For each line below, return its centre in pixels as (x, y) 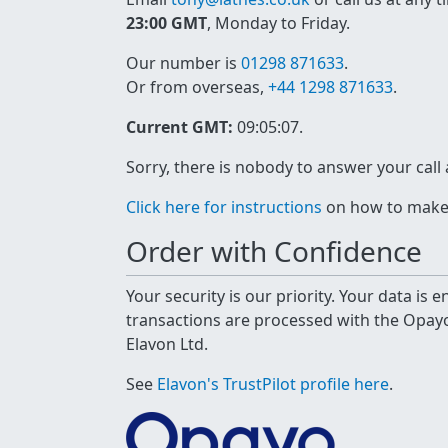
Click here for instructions (224, 207)
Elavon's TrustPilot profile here (273, 384)
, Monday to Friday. (278, 23)
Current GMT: (179, 127)
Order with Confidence (274, 251)
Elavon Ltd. (167, 344)
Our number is (183, 63)
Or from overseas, (197, 87)
